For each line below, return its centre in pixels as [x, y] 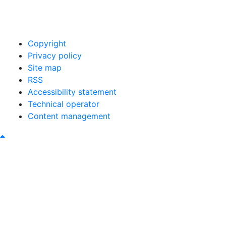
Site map [45, 68]
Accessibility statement [72, 92]
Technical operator [64, 104]
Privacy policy [55, 56]
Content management [69, 116]
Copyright [47, 44]
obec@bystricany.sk [56, 23]
